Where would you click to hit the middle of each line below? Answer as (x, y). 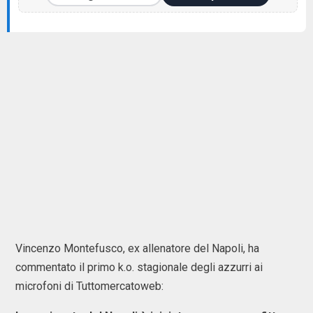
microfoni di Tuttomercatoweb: (91, 286)
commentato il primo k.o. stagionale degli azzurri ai (139, 267)
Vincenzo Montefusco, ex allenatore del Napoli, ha (137, 248)
